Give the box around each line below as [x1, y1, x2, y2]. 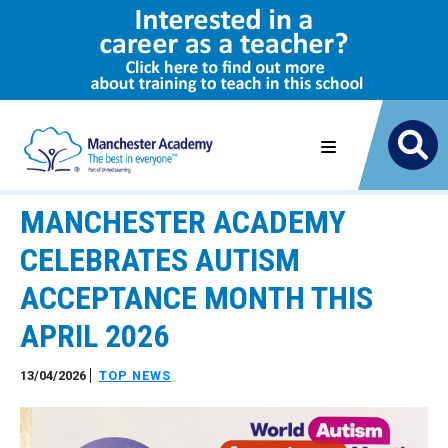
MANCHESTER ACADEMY [20, 203, 346, 241]
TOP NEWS [99, 368, 171, 383]
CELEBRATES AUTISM [20, 241, 300, 279]
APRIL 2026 [20, 317, 169, 355]
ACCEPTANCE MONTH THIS [20, 279, 373, 317]
